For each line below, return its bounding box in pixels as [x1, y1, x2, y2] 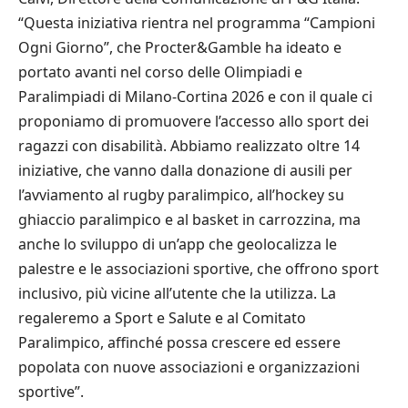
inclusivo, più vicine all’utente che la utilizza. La [18, 283, 336, 304]
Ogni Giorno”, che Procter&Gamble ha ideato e [18, 37, 342, 58]
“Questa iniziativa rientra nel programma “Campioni [18, 13, 375, 34]
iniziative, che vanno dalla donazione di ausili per [18, 160, 352, 181]
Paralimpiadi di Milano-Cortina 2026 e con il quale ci [18, 87, 372, 107]
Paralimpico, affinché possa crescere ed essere [18, 332, 341, 353]
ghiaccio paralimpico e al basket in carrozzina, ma [18, 209, 361, 230]
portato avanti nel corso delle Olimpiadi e [18, 62, 302, 83]
